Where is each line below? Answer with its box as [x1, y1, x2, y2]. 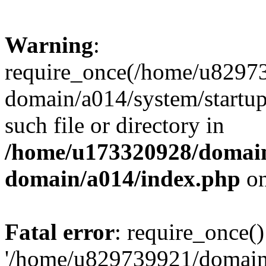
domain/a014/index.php [5, 166, 240, 191]
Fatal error [5, 219, 115, 245]
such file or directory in [5, 112, 224, 138]
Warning [5, 32, 93, 58]
